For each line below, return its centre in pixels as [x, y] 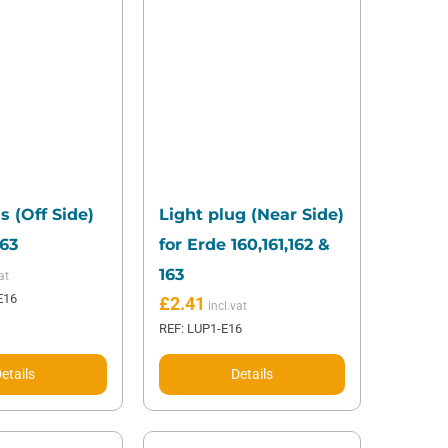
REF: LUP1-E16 [201, 329]
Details [252, 374]
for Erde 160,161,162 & [245, 245]
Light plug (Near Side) [252, 215]
